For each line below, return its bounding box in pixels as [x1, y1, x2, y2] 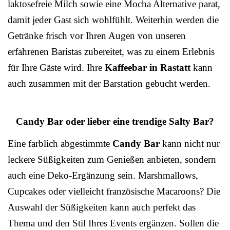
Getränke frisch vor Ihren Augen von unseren [8, 30, 186, 41]
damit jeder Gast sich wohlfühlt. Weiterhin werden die [8, 14, 219, 25]
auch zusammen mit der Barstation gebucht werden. [8, 78, 210, 89]
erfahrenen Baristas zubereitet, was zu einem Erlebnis [8, 46, 215, 57]
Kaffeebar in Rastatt [105, 62, 193, 73]
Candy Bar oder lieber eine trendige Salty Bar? [16, 116, 214, 127]
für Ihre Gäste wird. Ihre [8, 62, 105, 73]
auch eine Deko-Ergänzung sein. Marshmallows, [8, 169, 198, 181]
